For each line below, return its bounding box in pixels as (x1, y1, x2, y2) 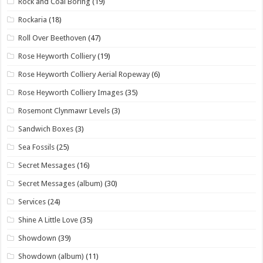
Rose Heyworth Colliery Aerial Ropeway (18, 69, 150, 79)
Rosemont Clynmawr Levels (18, 106, 110, 115)
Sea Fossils (18, 142, 55, 151)
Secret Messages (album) (18, 178, 103, 188)
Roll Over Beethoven (18, 33, 87, 42)
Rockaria (18, 15, 48, 24)
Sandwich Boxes (18, 124, 74, 133)
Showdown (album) (18, 251, 85, 261)
